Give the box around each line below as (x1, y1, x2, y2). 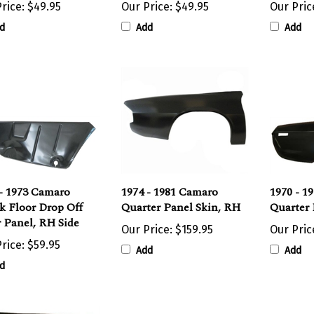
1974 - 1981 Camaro (121, 170, 219, 187)
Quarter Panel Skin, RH (121, 185, 241, 203)
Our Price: (121, 209, 173, 223)
